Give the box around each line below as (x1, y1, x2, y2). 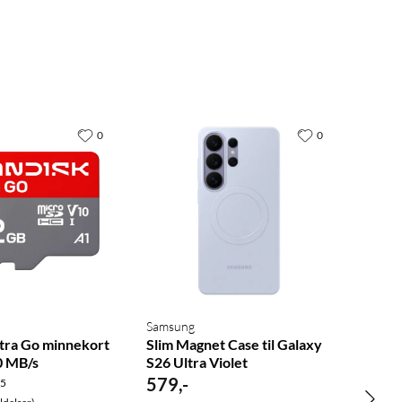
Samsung (146, 319, 196, 335)
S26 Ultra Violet (146, 354, 249, 371)
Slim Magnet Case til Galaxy (146, 336, 323, 354)
